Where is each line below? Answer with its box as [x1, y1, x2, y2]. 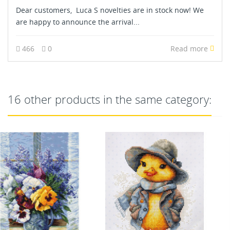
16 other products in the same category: [8, 91, 212, 107]
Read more [170, 43, 210, 53]
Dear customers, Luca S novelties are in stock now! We [16, 5, 204, 15]
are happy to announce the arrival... [16, 16, 140, 27]
